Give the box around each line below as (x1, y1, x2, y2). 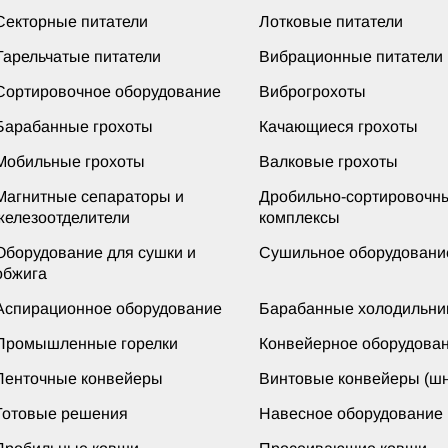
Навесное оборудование (259, 404, 443, 422)
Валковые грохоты (259, 152, 398, 170)
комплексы (259, 208, 340, 226)
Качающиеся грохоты (259, 117, 418, 135)
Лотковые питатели (259, 12, 403, 30)
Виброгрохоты (259, 82, 366, 100)
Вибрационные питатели (259, 47, 443, 65)
